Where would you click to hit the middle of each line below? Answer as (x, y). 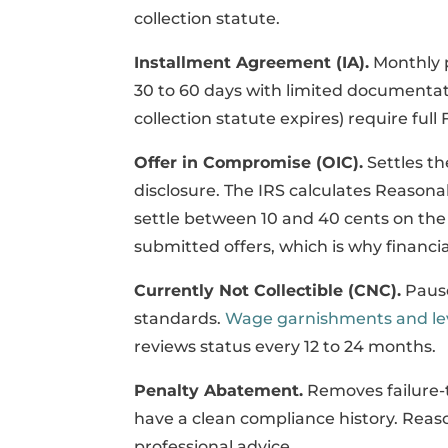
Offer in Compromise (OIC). (249, 162)
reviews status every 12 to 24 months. (285, 346)
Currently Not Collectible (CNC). (268, 290)
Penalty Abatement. (219, 390)
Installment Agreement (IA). (252, 62)
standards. (180, 318)
